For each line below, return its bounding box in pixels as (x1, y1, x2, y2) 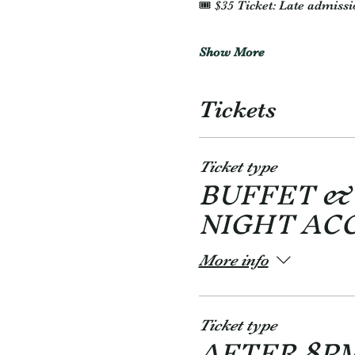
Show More (198, 45, 265, 59)
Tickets (198, 96, 277, 123)
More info (198, 251, 269, 269)
